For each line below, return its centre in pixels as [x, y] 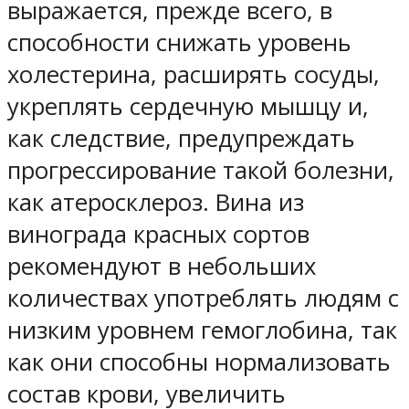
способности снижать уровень [179, 42]
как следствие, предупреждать [181, 138]
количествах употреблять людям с [203, 298]
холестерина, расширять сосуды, [194, 74]
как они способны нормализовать [199, 362]
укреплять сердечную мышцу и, [188, 106]
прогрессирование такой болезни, [201, 170]
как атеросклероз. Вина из [156, 202]
